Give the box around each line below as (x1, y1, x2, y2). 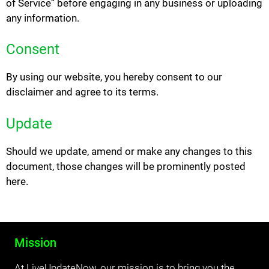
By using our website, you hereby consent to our (6, 71, 222, 83)
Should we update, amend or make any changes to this (6, 145, 252, 157)
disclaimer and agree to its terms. (6, 86, 159, 98)
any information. (6, 11, 79, 24)
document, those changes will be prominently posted (6, 160, 246, 172)
